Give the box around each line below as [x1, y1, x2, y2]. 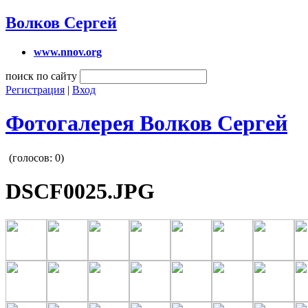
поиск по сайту [5, 69, 77, 82]
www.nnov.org [34, 45, 102, 58]
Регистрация [5, 83, 65, 96]
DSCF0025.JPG [5, 179, 155, 204]
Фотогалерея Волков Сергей [5, 111, 287, 136]
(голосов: [9, 151, 55, 164]
